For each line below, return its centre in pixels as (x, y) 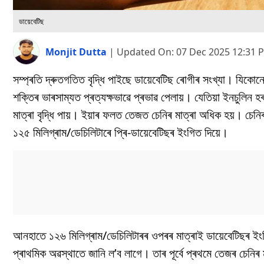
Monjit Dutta (77, 52)
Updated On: (146, 52)
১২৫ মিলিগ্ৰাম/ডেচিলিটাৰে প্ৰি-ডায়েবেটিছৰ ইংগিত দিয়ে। (121, 133)
